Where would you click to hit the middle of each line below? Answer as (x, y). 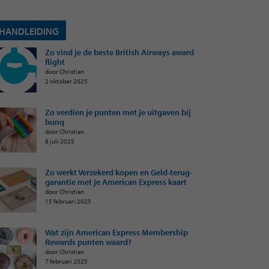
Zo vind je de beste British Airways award (119, 52)
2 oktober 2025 (66, 81)
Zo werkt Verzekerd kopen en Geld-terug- (119, 172)
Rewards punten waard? (88, 242)
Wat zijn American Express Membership (116, 232)
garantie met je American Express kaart (116, 182)
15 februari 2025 (68, 201)
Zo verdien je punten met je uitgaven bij (118, 112)
